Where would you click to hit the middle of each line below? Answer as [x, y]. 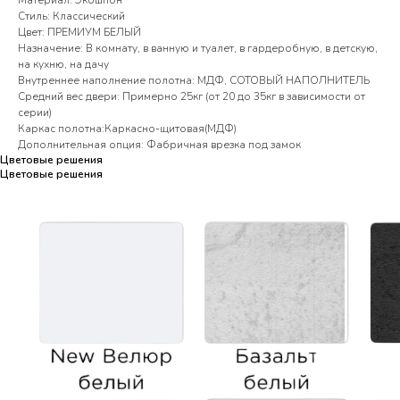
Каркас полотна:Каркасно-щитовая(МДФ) [127, 129]
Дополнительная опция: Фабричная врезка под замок [159, 145]
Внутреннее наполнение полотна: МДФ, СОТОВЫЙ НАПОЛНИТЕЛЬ [194, 80]
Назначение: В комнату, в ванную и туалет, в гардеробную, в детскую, [198, 48]
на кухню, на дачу [63, 64]
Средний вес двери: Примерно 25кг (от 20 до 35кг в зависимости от [192, 96]
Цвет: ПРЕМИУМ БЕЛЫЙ [79, 32]
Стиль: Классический [71, 16]
